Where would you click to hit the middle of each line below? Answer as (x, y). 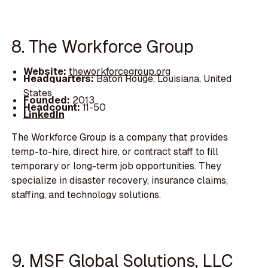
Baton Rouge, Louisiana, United (164, 78)
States (37, 93)
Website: (46, 71)
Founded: (46, 100)
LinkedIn (44, 115)
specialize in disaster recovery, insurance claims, (120, 181)
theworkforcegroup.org (119, 71)
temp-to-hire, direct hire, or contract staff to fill (115, 152)
